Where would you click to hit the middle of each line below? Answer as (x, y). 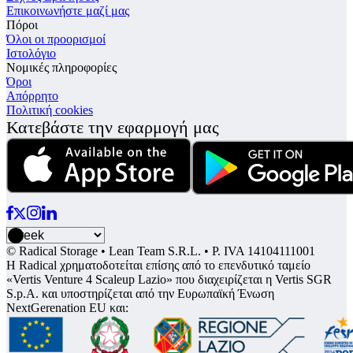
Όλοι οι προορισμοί (56, 39)
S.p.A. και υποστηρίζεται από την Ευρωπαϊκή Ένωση (140, 294)
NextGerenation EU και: (67, 308)
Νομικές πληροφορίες (61, 67)
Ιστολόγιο (31, 53)
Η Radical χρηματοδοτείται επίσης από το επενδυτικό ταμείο (158, 266)
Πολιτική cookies (50, 110)
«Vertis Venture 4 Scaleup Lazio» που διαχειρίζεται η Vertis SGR (169, 280)
